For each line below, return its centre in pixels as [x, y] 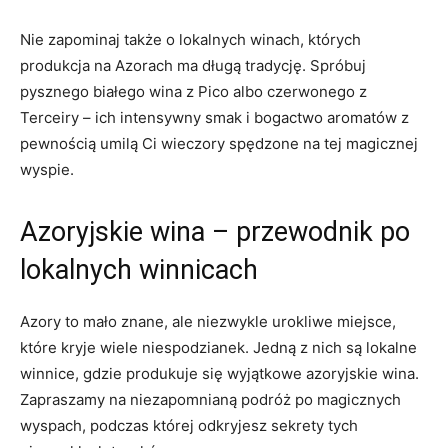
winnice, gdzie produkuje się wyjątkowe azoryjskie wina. [219, 373]
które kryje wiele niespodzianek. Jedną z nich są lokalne [218, 347]
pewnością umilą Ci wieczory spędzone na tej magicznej [219, 143]
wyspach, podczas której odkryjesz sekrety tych [189, 425]
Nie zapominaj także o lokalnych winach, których [190, 39]
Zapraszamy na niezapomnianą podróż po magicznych [210, 399]
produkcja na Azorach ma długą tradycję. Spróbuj [193, 65]
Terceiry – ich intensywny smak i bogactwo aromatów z [214, 117]
